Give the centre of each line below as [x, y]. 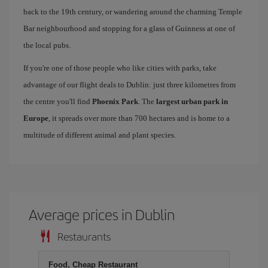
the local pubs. [47, 45]
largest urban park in [192, 101]
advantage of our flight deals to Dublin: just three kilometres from [130, 85]
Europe [36, 118]
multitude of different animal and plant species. [100, 135]
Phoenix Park [115, 101]
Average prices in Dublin [102, 214]
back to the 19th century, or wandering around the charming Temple [133, 12]
